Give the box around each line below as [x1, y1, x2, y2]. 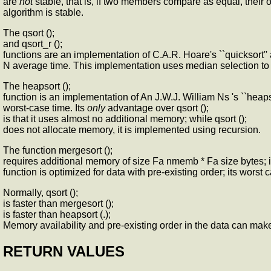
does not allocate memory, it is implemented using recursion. [3, 125, 261, 135]
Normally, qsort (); [3, 188, 78, 198]
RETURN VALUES [3, 243, 125, 260]
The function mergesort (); [3, 145, 113, 156]
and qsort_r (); [3, 39, 62, 50]
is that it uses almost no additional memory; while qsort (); [3, 114, 247, 125]
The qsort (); [3, 28, 54, 39]
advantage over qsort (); [105, 103, 209, 114]
